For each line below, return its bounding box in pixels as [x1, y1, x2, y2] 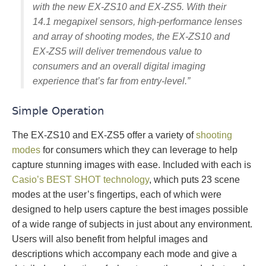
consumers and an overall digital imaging [33, 61, 205, 71]
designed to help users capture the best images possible [12, 204, 248, 214]
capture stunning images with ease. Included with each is [12, 160, 251, 170]
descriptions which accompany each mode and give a [12, 249, 237, 259]
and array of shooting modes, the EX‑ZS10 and [33, 31, 230, 42]
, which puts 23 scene [149, 175, 240, 185]
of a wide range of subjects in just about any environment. [12, 219, 252, 229]
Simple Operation [12, 104, 104, 117]
